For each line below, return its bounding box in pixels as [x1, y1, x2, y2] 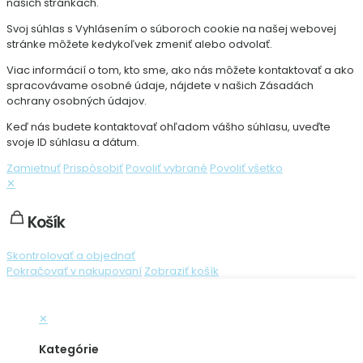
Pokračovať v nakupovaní [6, 263, 142, 279]
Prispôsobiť [63, 160, 123, 176]
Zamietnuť [6, 160, 61, 176]
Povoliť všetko [210, 160, 283, 176]
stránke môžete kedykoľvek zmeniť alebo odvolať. [6, 36, 272, 52]
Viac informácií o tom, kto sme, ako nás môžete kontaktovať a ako [6, 62, 354, 78]
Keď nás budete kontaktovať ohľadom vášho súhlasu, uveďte [6, 118, 331, 135]
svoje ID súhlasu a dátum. [6, 134, 139, 150]
